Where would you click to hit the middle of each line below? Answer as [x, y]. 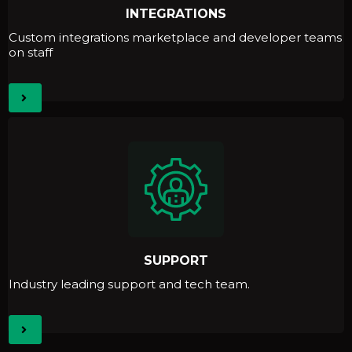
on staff [31, 53]
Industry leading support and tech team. [129, 284]
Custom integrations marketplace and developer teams [175, 38]
